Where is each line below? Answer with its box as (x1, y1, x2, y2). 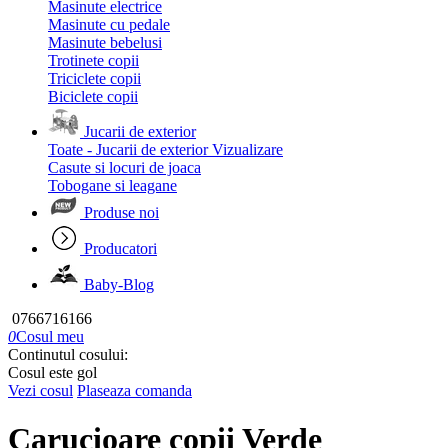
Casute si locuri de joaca (48, 159, 201, 176)
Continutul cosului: (8, 346, 128, 363)
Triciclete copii (48, 70, 141, 87)
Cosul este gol (8, 364, 97, 381)
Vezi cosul (8, 382, 73, 399)
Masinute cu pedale (48, 16, 170, 33)
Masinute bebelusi (48, 34, 162, 51)
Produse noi (84, 204, 159, 221)
